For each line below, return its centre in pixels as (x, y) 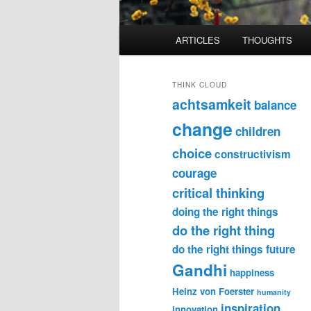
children (258, 132)
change (202, 129)
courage (194, 173)
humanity (274, 292)
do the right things (218, 250)
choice (192, 153)
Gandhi (200, 270)
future (281, 250)
